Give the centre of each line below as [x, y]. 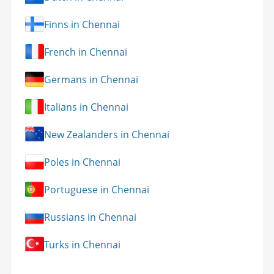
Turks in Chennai [82, 244]
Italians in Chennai [86, 107]
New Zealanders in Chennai [107, 134]
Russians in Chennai [90, 217]
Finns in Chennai [82, 24]
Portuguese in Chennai [97, 189]
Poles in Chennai [82, 162]
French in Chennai [86, 52]
